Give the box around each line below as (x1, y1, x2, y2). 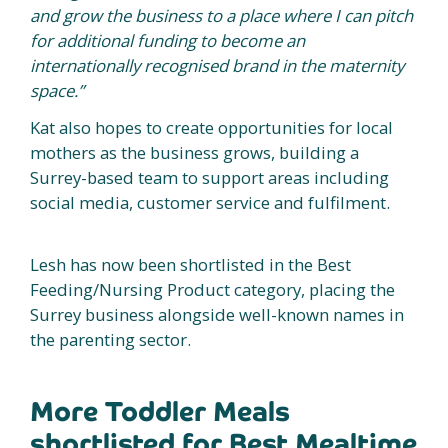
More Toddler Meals (30, 393, 290, 429)
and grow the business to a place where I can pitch (30, 3, 413, 27)
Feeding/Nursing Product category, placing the (30, 277, 395, 301)
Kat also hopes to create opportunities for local (30, 115, 393, 139)
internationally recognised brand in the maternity (30, 53, 404, 77)
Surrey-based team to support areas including (30, 165, 389, 189)
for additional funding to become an (30, 28, 305, 52)
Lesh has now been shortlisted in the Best (30, 252, 351, 276)
